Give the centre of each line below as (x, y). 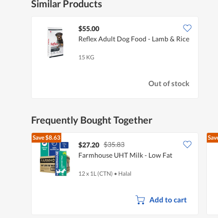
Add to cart (168, 199)
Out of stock (169, 83)
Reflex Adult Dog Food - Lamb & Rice (134, 38)
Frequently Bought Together (92, 119)
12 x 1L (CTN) (96, 173)
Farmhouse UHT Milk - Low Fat (125, 155)
